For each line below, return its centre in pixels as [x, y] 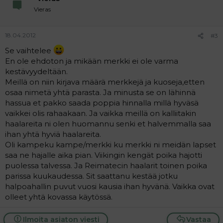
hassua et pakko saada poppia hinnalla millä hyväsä [102, 103]
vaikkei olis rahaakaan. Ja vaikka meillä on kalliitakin [101, 113]
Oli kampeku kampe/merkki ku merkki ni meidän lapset [111, 144]
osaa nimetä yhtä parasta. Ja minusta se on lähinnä [100, 92]
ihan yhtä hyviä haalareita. [53, 134]
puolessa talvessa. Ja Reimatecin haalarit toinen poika [106, 165]
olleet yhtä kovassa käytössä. [59, 197]
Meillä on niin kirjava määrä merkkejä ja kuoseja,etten [105, 82]
